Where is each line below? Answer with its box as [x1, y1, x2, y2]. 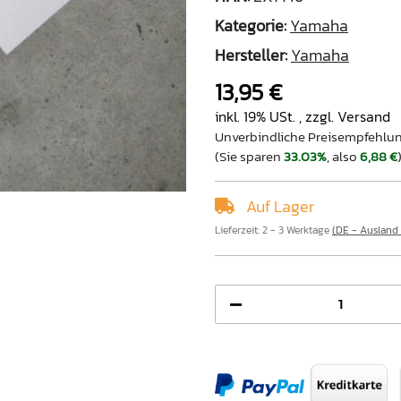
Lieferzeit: [215, 221, 262, 238]
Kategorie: [215, 13, 290, 38]
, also [327, 145, 360, 166]
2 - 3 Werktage [262, 221, 332, 238]
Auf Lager [243, 193, 314, 218]
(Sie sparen [215, 145, 284, 166]
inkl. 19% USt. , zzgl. [215, 105, 337, 127]
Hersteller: [215, 42, 287, 67]
